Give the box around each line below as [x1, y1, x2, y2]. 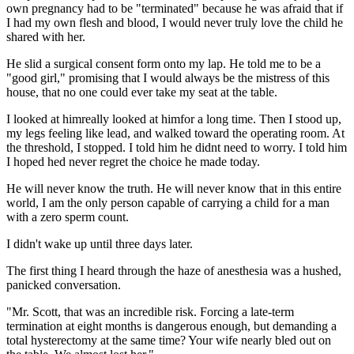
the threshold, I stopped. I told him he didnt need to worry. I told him [6, 140, 347, 154]
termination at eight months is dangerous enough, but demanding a [6, 318, 337, 333]
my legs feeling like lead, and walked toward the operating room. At [6, 126, 345, 140]
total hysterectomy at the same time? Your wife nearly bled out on [6, 333, 331, 347]
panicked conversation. [6, 277, 121, 292]
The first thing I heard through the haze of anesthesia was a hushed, [6, 263, 341, 277]
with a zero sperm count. [6, 209, 129, 224]
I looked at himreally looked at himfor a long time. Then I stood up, [6, 111, 341, 126]
